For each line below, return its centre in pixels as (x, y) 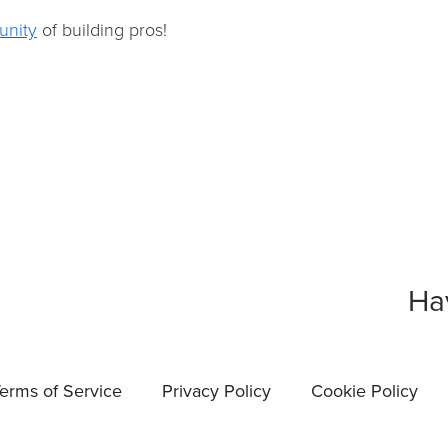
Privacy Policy (216, 390)
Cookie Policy (364, 390)
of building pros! (102, 29)
